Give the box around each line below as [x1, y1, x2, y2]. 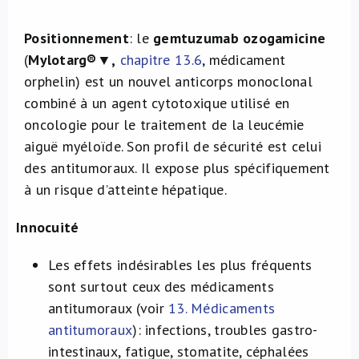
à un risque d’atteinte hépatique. [24, 180, 227, 199]
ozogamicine [243, 29, 326, 47]
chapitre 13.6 [119, 50, 203, 69]
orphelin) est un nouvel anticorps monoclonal [24, 72, 313, 91]
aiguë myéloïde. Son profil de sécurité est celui [24, 137, 321, 155]
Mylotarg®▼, [28, 50, 116, 69]
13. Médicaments [168, 299, 276, 317]
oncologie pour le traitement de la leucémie [24, 115, 305, 134]
